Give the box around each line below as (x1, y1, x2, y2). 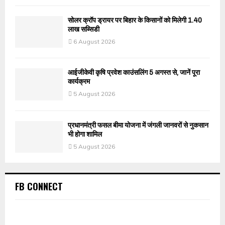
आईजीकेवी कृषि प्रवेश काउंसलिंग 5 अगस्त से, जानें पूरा (68, 69, 200, 77)
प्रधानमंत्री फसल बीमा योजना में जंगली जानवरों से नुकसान (68, 121, 208, 129)
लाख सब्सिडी (68, 26, 99, 34)
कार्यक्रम (68, 78, 90, 86)
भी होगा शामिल (68, 130, 102, 138)
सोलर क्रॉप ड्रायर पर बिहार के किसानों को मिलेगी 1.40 (68, 17, 202, 25)
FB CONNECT (15, 180, 63, 193)
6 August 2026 (73, 38, 115, 46)
